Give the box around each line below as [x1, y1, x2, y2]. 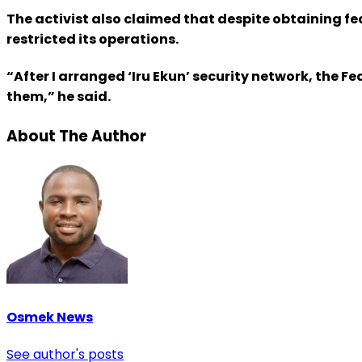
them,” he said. [6, 87, 111, 107]
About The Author [6, 124, 146, 147]
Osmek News [6, 307, 93, 326]
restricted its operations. [6, 30, 179, 49]
